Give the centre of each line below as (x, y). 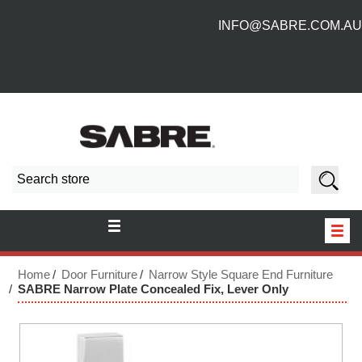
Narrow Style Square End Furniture (241, 274)
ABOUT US (284, 343)
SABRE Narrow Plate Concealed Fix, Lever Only (153, 289)
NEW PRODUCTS (261, 307)
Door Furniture (99, 274)
